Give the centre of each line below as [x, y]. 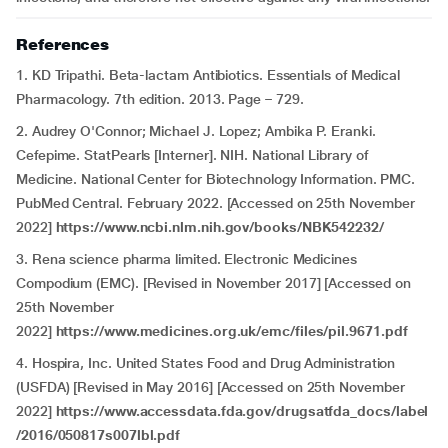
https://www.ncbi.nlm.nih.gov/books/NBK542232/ [219, 227]
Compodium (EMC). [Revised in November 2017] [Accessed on [213, 283]
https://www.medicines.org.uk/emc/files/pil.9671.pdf [231, 331]
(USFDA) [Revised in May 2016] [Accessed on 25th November [210, 387]
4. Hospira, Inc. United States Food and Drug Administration [206, 363]
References [63, 44]
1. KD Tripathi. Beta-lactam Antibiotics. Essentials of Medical [208, 75]
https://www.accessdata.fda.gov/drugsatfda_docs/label [242, 411]
